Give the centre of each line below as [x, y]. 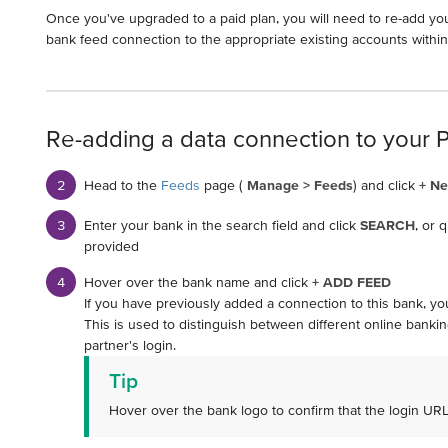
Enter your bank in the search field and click [221, 225]
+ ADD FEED [351, 282]
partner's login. [129, 345]
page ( [223, 185]
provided [111, 246]
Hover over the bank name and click [197, 282]
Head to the [122, 185]
